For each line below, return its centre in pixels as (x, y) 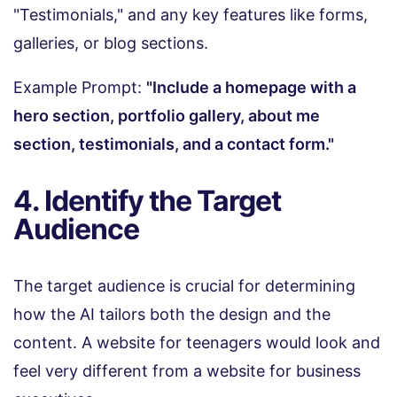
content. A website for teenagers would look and (197, 342)
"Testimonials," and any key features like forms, (191, 14)
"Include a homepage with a (251, 87)
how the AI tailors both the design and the (172, 314)
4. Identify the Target (147, 200)
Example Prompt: (80, 87)
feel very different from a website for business (187, 370)
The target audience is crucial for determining (184, 285)
